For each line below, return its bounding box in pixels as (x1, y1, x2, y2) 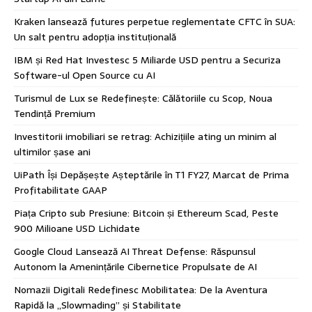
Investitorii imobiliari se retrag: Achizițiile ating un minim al (14, 128, 276, 144)
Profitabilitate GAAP (14, 182, 107, 198)
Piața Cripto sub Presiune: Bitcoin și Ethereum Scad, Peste (14, 205, 279, 221)
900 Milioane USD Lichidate (14, 220, 140, 236)
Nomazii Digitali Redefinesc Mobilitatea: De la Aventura (14, 281, 267, 297)
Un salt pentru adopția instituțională (14, 29, 176, 45)
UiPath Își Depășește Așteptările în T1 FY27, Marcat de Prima (14, 166, 289, 182)
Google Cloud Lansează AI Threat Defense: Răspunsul (14, 243, 256, 259)
